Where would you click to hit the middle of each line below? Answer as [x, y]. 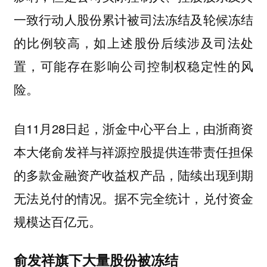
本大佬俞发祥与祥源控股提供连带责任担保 [133, 152]
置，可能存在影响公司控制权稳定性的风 [133, 65]
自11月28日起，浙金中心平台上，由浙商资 [133, 128]
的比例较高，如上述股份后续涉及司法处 [133, 42]
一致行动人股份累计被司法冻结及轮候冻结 [133, 19]
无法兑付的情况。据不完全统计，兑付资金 [133, 198]
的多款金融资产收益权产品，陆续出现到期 [133, 175]
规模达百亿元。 [57, 221]
